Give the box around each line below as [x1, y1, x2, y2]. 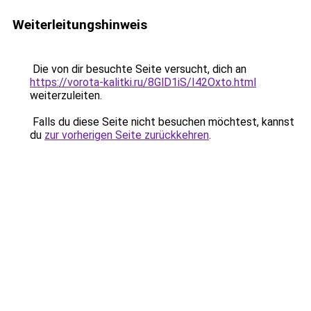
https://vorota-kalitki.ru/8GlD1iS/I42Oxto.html [30, 76, 256, 89]
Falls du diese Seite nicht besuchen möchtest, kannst [30, 115, 294, 128]
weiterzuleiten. [30, 89, 102, 102]
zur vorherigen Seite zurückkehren [44, 128, 209, 142]
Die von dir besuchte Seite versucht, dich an [30, 62, 246, 76]
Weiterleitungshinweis [12, 17, 147, 33]
